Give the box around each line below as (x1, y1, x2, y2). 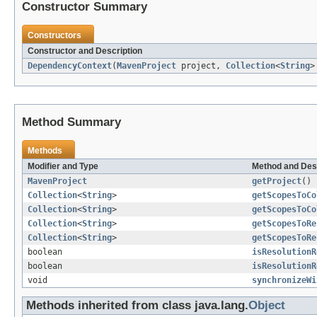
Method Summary (22, 115, 121, 129)
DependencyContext (28, 61, 112, 71)
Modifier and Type (28, 161, 98, 172)
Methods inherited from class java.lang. (26, 299, 248, 313)
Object (248, 299, 285, 313)
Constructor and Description (28, 46, 142, 57)
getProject (252, 176, 301, 187)
